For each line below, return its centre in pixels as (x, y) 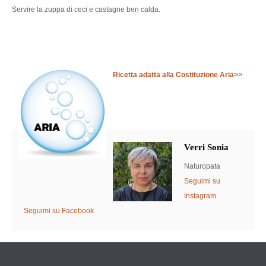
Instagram (200, 196)
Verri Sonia (206, 147)
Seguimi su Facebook (59, 210)
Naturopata (202, 166)
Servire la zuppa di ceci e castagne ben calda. (86, 9)
